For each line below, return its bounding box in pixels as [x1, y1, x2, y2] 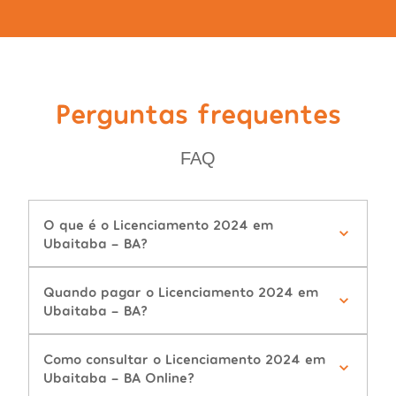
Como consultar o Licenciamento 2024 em [43, 350, 325, 368]
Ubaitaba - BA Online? [43, 369, 194, 386]
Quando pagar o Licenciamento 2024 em [43, 283, 318, 301]
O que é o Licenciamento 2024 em [43, 216, 273, 233]
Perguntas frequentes [55, 95, 341, 130]
